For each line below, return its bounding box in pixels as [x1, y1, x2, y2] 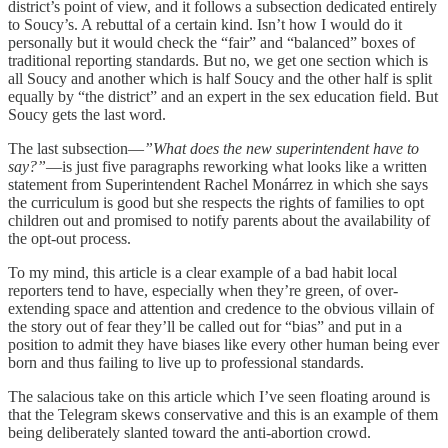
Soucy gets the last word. [8, 105, 174, 123]
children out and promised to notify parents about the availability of [8, 211, 430, 229]
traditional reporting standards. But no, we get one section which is [8, 51, 428, 69]
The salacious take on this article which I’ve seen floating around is [8, 387, 430, 405]
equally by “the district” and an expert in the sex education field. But [8, 87, 438, 105]
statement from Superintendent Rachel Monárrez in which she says [8, 175, 428, 193]
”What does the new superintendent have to [144, 139, 419, 157]
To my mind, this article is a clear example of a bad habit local [8, 263, 397, 281]
